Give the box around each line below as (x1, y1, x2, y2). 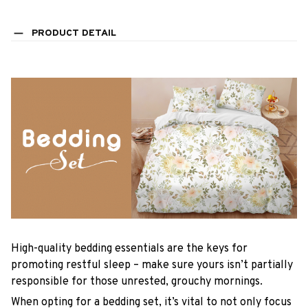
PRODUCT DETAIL (31, 27, 116, 40)
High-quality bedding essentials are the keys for (11, 241, 247, 256)
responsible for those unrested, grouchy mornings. (11, 274, 263, 289)
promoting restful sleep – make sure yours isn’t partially (11, 258, 293, 272)
